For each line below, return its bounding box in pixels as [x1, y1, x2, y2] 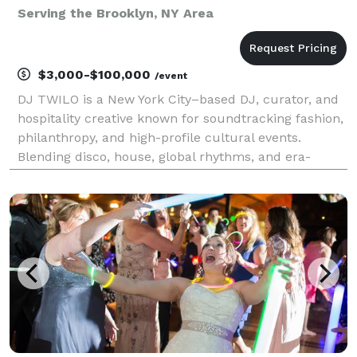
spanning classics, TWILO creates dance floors [18, 167, 304, 183]
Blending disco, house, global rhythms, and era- [18, 148, 311, 164]
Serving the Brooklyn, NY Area [18, 5, 214, 21]
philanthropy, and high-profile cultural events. [18, 129, 301, 145]
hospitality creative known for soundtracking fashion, [18, 110, 343, 126]
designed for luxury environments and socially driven [18, 186, 346, 202]
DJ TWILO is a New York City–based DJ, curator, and [18, 91, 339, 107]
